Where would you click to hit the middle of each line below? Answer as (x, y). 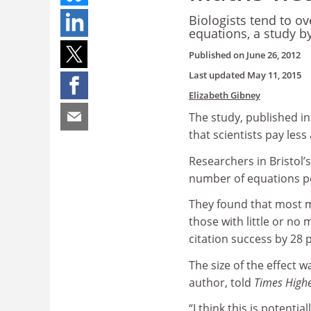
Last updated (218, 75)
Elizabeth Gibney (225, 95)
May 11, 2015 (274, 75)
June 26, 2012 (274, 55)
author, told (221, 282)
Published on (218, 55)
